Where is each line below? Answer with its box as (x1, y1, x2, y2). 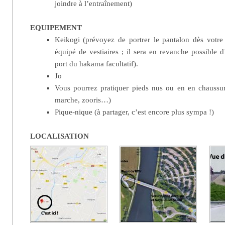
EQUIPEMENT (30, 23, 82, 32)
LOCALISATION (30, 132, 89, 140)
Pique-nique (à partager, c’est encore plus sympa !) (54, 107, 214, 116)
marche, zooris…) (54, 95, 111, 104)
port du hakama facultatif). (54, 59, 138, 68)
